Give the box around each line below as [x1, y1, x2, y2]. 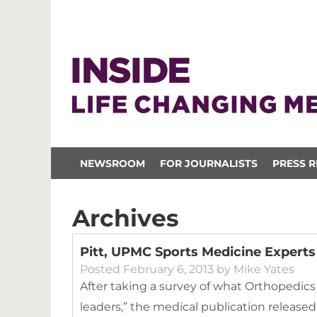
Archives [72, 204, 179, 232]
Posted [80, 263, 123, 276]
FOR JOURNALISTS [159, 156, 258, 170]
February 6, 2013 [123, 263, 214, 276]
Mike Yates [234, 263, 294, 276]
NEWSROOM [79, 156, 145, 170]
